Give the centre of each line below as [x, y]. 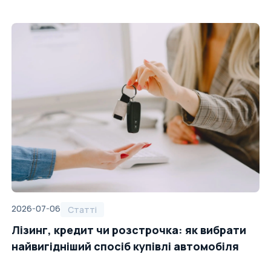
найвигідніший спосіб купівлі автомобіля [125, 246]
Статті [82, 210]
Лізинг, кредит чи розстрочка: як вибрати [129, 230]
